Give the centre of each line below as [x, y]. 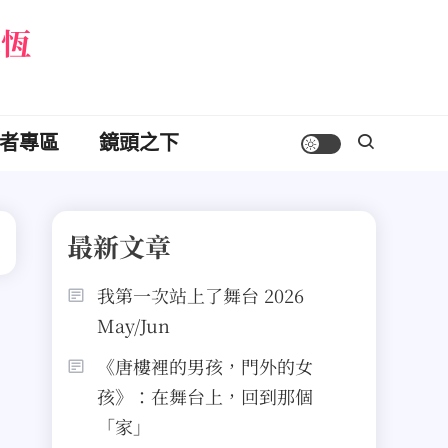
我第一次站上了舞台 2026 [200, 295]
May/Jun [133, 325]
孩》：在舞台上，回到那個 [205, 396]
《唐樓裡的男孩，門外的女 [205, 366]
